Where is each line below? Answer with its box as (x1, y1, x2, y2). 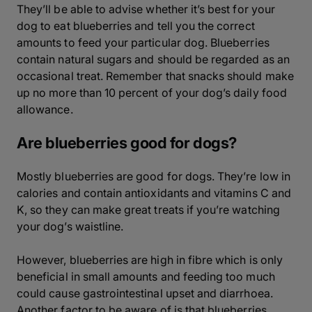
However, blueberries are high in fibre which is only (17, 253, 283, 267)
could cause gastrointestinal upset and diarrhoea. (17, 286, 273, 300)
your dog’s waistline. (17, 219, 124, 233)
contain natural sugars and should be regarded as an (17, 52, 290, 66)
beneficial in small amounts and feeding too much (17, 270, 275, 283)
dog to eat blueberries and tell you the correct (17, 19, 255, 33)
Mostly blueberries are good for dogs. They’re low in (17, 169, 290, 183)
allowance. (17, 102, 73, 116)
